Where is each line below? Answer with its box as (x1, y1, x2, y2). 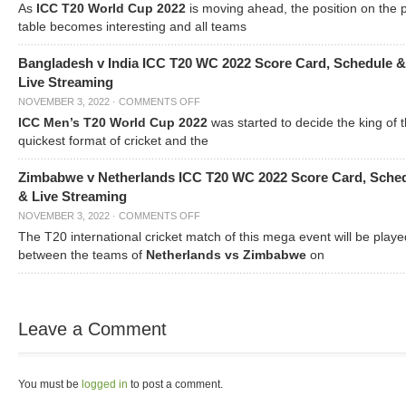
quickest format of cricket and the (18, 134, 208, 148)
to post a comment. (128, 378, 223, 391)
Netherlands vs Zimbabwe (146, 248, 310, 262)
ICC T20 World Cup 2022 (36, 2, 186, 15)
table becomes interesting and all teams (18, 20, 246, 34)
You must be (18, 378, 82, 391)
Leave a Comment (18, 319, 167, 339)
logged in (82, 378, 128, 391)
